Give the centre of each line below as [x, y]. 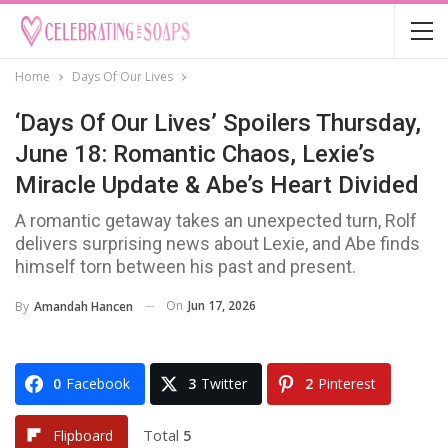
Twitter [224, 383]
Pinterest [347, 383]
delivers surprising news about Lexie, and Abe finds [217, 243]
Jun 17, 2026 [222, 305]
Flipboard [83, 435]
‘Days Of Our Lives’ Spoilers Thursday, [218, 123]
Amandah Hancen [83, 306]
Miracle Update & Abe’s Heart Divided [217, 185]
